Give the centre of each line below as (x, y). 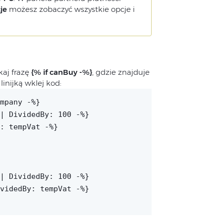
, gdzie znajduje (121, 72)
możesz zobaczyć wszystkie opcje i (71, 9)
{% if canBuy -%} (61, 72)
